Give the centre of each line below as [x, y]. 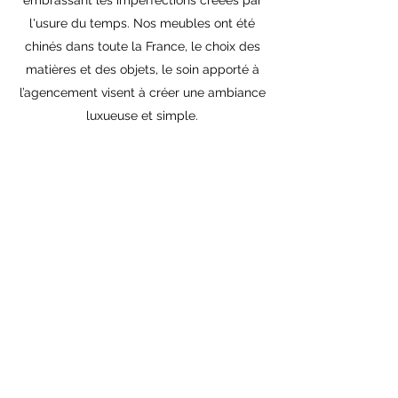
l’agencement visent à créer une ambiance [142, 92]
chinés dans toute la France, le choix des [142, 46]
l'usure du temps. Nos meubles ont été [142, 23]
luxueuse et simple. [142, 115]
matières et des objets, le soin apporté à [142, 69]
